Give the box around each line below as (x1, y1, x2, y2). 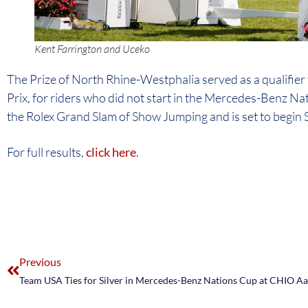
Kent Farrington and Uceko (34, 41, 150, 56)
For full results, (7, 144, 86, 159)
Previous (19, 255, 61, 268)
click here (86, 144, 136, 159)
